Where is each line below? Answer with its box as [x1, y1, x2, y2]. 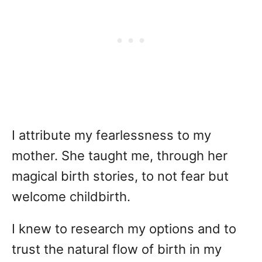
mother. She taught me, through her [12, 148, 227, 164]
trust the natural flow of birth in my [12, 242, 222, 257]
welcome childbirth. [12, 189, 130, 205]
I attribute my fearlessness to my [12, 127, 211, 143]
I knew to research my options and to [12, 221, 236, 237]
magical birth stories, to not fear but [12, 168, 229, 184]
